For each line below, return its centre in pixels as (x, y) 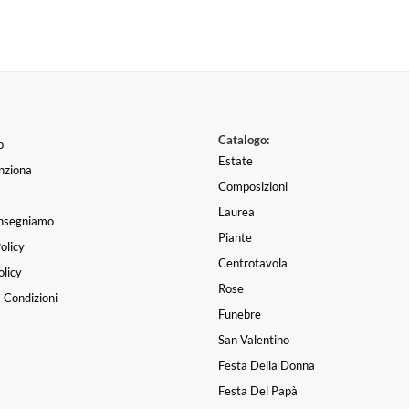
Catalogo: (244, 140)
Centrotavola (253, 263)
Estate (236, 161)
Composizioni (253, 187)
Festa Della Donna (267, 366)
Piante (235, 238)
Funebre (240, 315)
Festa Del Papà (258, 391)
